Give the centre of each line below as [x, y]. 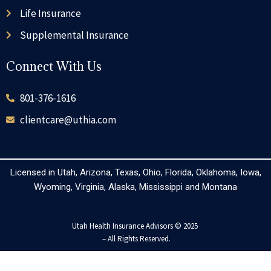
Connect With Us [54, 66]
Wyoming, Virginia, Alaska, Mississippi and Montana [135, 187]
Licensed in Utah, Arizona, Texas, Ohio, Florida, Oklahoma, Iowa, [135, 172]
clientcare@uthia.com [68, 119]
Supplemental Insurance [74, 35]
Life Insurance [50, 13]
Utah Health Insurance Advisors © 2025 [135, 226]
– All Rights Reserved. [135, 239]
